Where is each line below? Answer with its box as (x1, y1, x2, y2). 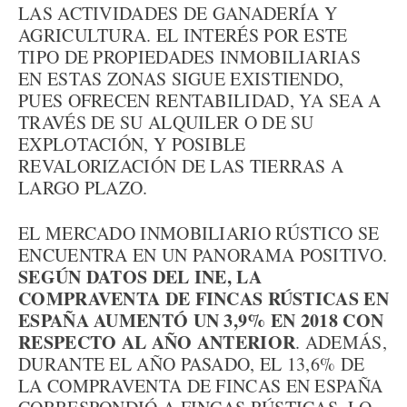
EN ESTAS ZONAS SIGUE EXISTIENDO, (18, 66, 344, 91)
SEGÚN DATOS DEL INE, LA (18, 263, 262, 290)
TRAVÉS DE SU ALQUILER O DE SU (18, 110, 314, 134)
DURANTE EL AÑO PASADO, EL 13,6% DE (18, 352, 365, 376)
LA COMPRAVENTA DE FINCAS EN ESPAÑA (18, 373, 383, 398)
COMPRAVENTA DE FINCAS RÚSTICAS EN (18, 285, 389, 312)
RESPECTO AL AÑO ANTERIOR (18, 329, 296, 355)
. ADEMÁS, (295, 330, 387, 354)
